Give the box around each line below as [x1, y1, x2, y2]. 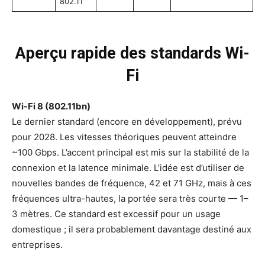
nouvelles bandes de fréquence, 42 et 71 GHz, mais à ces [12, 177, 251, 189]
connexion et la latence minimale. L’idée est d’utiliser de [12, 162, 244, 174]
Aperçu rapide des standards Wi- [15, 44, 250, 63]
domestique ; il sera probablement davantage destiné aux [12, 224, 251, 235]
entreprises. [12, 239, 63, 251]
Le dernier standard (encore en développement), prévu [12, 116, 242, 128]
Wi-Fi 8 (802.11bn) [12, 101, 91, 112]
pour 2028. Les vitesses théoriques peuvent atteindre [12, 131, 237, 143]
